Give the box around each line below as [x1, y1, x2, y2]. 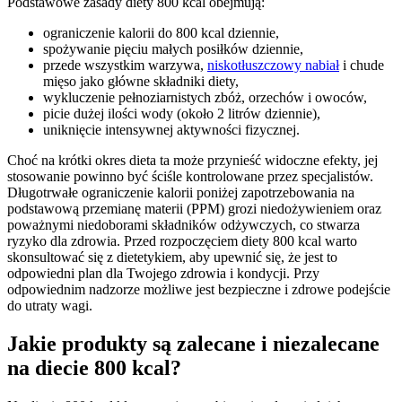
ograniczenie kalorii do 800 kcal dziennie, [43, 25, 279, 40]
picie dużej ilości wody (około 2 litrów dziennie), [43, 106, 320, 121]
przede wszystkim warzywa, [43, 57, 207, 73]
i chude [339, 57, 384, 73]
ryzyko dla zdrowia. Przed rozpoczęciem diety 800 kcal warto [7, 233, 357, 249]
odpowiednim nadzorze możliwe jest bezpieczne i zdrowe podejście [7, 282, 390, 297]
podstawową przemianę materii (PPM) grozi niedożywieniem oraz [7, 201, 381, 216]
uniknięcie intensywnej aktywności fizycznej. [43, 122, 300, 137]
